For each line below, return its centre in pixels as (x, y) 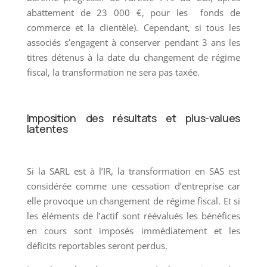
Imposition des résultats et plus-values (133, 118)
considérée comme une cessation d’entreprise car (133, 186)
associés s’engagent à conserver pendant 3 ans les (133, 42)
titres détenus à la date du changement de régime (133, 57)
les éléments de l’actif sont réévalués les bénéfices (133, 215)
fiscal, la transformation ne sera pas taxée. (113, 72)
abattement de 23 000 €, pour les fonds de (133, 12)
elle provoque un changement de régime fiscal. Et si (133, 201)
